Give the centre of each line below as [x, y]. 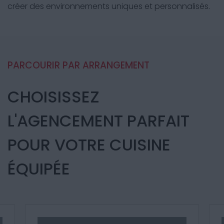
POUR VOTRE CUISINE [89, 145]
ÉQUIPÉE [39, 169]
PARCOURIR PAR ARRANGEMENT [78, 65]
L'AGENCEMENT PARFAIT [98, 121]
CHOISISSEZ [53, 97]
